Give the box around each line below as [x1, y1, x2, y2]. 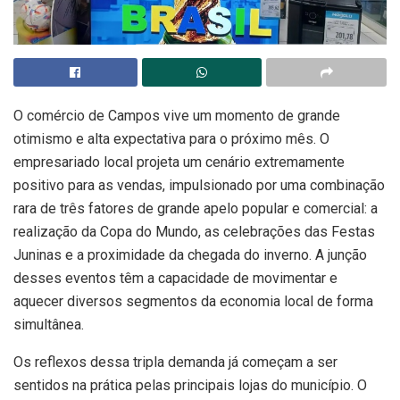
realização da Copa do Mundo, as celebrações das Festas [13, 222, 375, 240]
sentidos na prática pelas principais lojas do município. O [13, 376, 367, 394]
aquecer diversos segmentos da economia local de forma [13, 292, 373, 310]
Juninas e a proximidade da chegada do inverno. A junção [13, 246, 367, 263]
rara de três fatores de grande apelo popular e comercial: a [13, 199, 378, 217]
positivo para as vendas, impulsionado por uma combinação [13, 176, 385, 194]
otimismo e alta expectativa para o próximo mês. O [13, 129, 329, 147]
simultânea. [13, 315, 84, 333]
